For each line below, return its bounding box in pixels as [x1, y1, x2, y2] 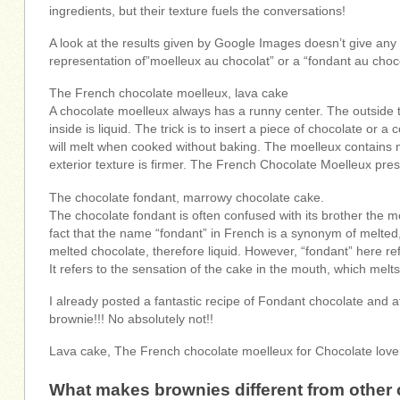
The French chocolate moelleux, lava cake [49, 87, 289, 101]
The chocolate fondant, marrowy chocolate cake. [49, 190, 325, 204]
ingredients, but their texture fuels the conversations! [49, 4, 346, 18]
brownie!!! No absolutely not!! [49, 312, 214, 326]
